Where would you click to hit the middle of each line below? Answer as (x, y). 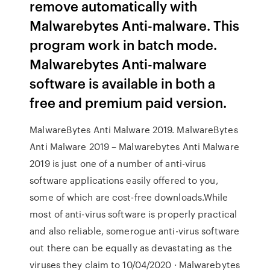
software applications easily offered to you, (124, 180)
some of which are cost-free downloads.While (129, 197)
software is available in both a (123, 83)
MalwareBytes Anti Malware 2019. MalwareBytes (134, 130)
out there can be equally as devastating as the (131, 248)
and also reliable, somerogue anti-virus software (135, 231)
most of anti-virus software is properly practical (133, 214)
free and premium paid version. (128, 102)
